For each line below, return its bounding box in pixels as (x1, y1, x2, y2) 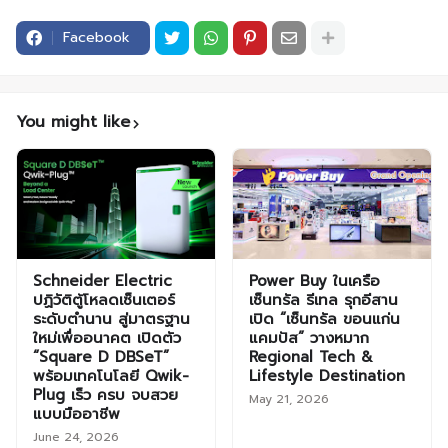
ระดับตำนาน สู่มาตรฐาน (33, 308, 190, 331)
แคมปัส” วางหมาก (249, 327, 369, 350)
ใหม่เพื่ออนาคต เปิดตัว (33, 327, 181, 350)
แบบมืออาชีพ (33, 403, 120, 426)
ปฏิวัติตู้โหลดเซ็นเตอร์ (33, 289, 175, 312)
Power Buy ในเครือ (249, 270, 380, 293)
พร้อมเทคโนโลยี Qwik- (33, 365, 189, 388)
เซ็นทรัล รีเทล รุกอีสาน (249, 289, 398, 312)
